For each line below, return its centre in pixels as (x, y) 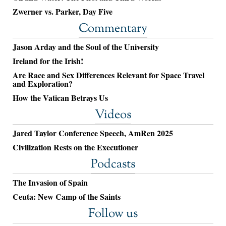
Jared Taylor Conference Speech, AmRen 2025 (93, 133)
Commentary (113, 29)
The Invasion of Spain (50, 183)
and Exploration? (43, 84)
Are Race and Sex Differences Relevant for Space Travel (108, 75)
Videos (113, 115)
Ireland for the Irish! (48, 61)
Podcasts (113, 165)
